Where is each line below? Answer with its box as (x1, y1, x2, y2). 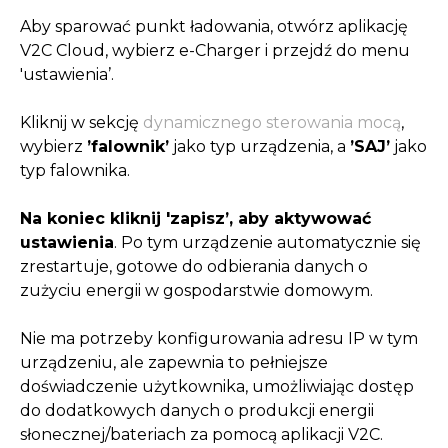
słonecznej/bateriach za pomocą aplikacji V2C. (20, 425, 383, 445)
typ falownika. (20, 161, 130, 181)
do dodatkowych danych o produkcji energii (20, 401, 374, 421)
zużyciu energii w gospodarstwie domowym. (20, 281, 373, 301)
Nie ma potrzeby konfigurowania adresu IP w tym (20, 329, 418, 349)
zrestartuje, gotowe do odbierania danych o (20, 257, 368, 277)
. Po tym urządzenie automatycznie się (114, 233, 421, 253)
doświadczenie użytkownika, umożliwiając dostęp (20, 377, 414, 397)
